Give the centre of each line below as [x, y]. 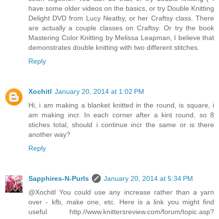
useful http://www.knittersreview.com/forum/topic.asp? [121, 211]
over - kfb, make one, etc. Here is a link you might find [121, 202]
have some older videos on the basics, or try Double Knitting [121, 8]
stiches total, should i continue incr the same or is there [121, 124]
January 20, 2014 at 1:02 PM [99, 91]
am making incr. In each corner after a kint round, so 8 [121, 115]
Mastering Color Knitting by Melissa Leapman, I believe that [121, 37]
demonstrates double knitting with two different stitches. [114, 47]
